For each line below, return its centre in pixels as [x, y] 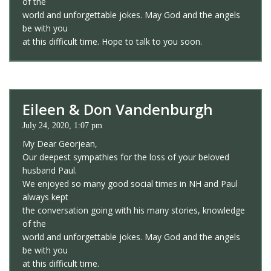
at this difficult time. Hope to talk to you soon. [112, 41]
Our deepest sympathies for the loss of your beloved [126, 157]
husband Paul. [50, 170]
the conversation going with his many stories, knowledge [134, 210]
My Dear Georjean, [60, 143]
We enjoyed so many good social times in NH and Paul [130, 183]
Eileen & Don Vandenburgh [118, 109]
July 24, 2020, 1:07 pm [62, 125]
